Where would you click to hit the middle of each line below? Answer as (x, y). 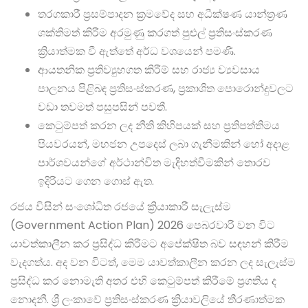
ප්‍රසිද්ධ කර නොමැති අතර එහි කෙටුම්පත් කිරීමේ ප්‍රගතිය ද (143, 281)
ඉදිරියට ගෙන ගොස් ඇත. (96, 181)
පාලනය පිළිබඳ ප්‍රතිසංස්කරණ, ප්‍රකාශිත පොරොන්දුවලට (166, 89)
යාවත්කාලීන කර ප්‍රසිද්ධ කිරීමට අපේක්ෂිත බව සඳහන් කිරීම (150, 244)
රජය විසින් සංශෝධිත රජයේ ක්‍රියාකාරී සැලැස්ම (121, 207)
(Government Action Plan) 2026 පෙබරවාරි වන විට (143, 225)
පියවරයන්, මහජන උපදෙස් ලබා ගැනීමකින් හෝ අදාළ (164, 144)
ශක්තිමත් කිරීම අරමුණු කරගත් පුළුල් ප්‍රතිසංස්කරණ (155, 33)
